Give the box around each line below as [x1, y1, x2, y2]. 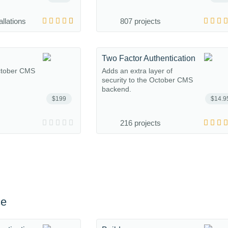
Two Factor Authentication [102, 54, 195, 63]
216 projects [120, 119, 161, 127]
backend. [102, 85, 131, 93]
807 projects [120, 17, 161, 25]
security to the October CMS [102, 76, 193, 84]
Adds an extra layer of [102, 67, 173, 75]
